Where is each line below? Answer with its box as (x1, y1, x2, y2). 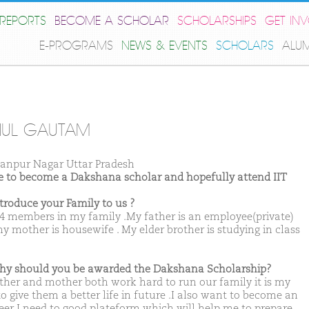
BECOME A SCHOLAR (54, 14, 169, 28)
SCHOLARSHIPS (177, 14, 257, 28)
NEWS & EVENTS (121, 39, 208, 53)
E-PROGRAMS (39, 39, 113, 53)
